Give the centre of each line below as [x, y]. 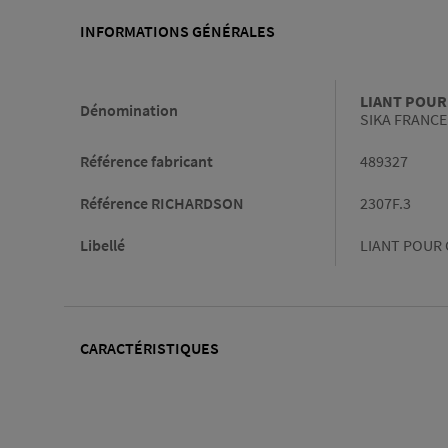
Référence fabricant [146, 161]
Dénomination [129, 110]
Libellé [102, 245]
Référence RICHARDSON [162, 203]
